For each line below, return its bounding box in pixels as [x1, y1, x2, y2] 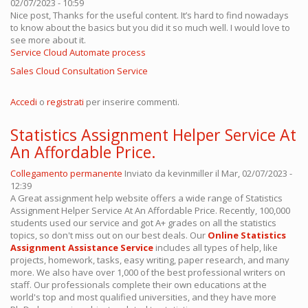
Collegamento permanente [10, 167, 122, 180]
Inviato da [124, 167, 168, 180]
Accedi [10, 96, 37, 109]
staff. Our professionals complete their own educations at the [10, 278, 267, 291]
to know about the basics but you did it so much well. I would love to [10, 21, 290, 34]
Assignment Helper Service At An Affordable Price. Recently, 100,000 [10, 204, 290, 217]
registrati [47, 96, 84, 109]
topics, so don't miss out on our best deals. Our [10, 229, 208, 242]
